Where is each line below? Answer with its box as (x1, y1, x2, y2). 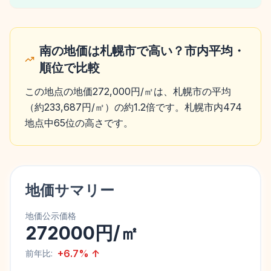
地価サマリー (25, 181, 114, 199)
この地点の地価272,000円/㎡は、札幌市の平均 (25, 85, 231, 97)
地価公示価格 (25, 211, 76, 221)
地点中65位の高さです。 (25, 117, 133, 129)
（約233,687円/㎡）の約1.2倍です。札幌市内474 (25, 101, 242, 113)
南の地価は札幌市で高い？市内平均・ (39, 44, 245, 58)
